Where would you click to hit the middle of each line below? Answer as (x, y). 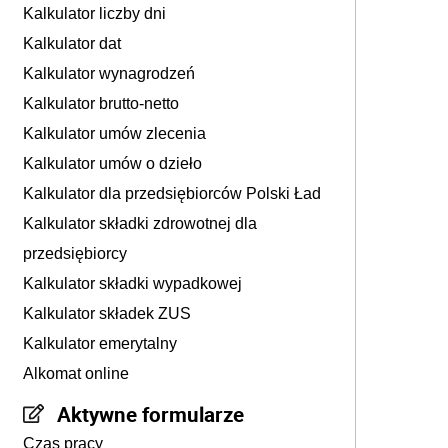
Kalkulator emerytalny (100, 343)
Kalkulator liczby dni (94, 13)
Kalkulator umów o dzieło (112, 163)
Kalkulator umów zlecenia (114, 133)
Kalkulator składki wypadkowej (132, 283)
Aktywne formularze (150, 413)
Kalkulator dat (72, 43)
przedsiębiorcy (75, 253)
